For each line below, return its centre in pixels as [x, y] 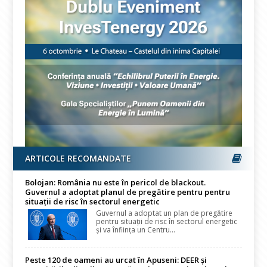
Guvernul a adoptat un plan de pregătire [164, 213]
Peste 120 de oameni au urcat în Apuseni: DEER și [116, 260]
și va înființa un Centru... [136, 230]
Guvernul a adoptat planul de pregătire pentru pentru [128, 192]
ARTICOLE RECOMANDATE [78, 159]
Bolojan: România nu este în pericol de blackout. [116, 183]
